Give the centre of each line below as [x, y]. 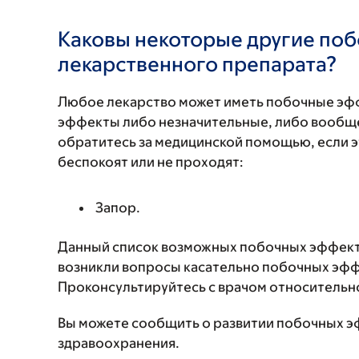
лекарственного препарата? [198, 63]
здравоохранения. [119, 343]
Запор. [118, 208]
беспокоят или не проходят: [151, 162]
